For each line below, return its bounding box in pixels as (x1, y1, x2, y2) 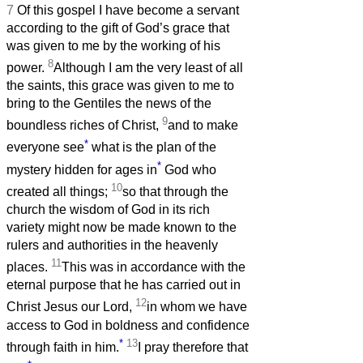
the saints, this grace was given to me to (6, 78, 234, 92)
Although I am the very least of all (53, 60, 243, 75)
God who (161, 162, 216, 177)
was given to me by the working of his (6, 38, 220, 53)
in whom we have (147, 300, 247, 314)
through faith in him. (6, 340, 119, 355)
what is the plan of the (88, 140, 216, 155)
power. (6, 60, 48, 75)
